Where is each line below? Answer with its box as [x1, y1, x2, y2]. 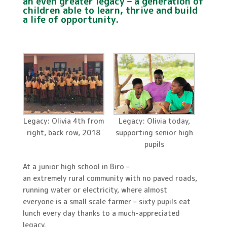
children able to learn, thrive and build [22, 4, 198, 17]
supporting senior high [116, 127, 194, 137]
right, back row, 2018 [26, 127, 100, 137]
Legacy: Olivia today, [119, 116, 191, 126]
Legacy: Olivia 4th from [23, 116, 104, 126]
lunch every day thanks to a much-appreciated [22, 208, 180, 218]
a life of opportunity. [22, 13, 119, 26]
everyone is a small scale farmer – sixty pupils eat [22, 196, 191, 206]
